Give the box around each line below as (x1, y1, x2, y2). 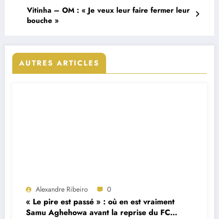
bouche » (27, 15, 59, 26)
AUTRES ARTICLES (19, 57, 99, 68)
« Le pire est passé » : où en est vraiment (26, 196, 175, 207)
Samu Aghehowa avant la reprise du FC (26, 206, 170, 218)
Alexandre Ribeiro (36, 184, 88, 194)
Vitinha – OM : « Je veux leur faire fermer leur (27, 4, 190, 16)
